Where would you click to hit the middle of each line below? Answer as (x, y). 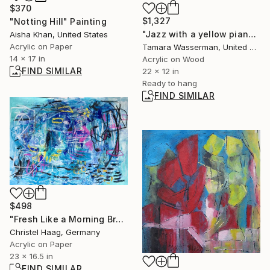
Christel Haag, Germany (55, 232)
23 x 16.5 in (31, 256)
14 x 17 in (27, 58)
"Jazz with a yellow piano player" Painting (252, 34)
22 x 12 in (161, 71)
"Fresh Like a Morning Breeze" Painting (119, 219)
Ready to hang (170, 83)
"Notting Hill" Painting (58, 21)
